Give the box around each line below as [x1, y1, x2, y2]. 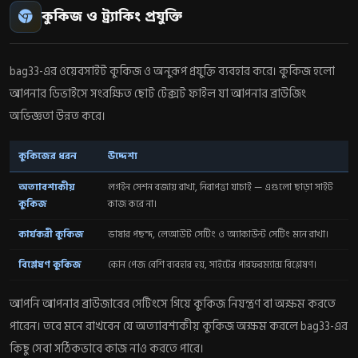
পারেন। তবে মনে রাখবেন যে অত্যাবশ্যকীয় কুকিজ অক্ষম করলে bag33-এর [10, 316, 348, 336]
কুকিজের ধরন [18, 147, 78, 164]
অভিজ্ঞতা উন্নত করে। [10, 106, 105, 125]
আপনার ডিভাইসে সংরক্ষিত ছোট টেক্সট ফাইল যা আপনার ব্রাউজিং [10, 84, 306, 103]
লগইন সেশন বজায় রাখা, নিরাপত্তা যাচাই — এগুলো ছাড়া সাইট [108, 178, 334, 195]
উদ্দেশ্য [108, 147, 138, 164]
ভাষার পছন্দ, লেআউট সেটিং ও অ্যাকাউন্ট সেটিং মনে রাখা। [108, 225, 329, 242]
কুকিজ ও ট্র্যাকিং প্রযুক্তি [42, 7, 182, 26]
